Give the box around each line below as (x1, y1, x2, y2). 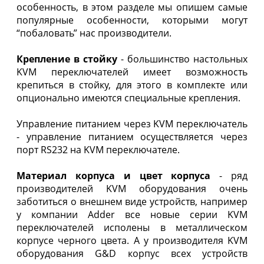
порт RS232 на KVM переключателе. (16, 143, 180, 156)
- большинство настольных (117, 52, 247, 65)
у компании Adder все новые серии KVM (16, 207, 247, 221)
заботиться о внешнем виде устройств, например (16, 194, 247, 208)
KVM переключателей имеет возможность (16, 65, 247, 78)
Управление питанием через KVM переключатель (16, 117, 247, 130)
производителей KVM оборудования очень (16, 181, 247, 195)
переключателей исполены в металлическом (16, 220, 247, 234)
